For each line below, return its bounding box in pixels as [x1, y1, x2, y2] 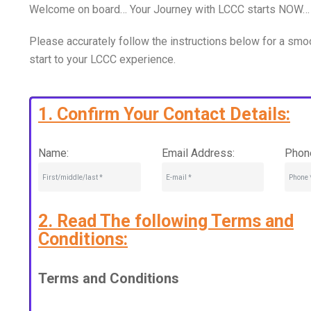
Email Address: [161, 146, 235, 160]
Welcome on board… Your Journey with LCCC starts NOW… [29, 3, 310, 16]
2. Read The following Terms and [38, 211, 294, 231]
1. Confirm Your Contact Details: [38, 104, 290, 124]
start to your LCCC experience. [29, 53, 176, 66]
